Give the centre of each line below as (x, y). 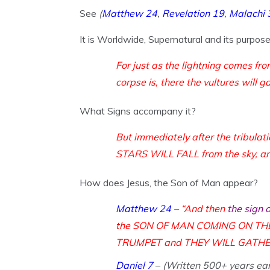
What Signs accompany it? (138, 111)
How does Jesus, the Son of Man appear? (169, 183)
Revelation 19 (193, 13)
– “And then (199, 209)
